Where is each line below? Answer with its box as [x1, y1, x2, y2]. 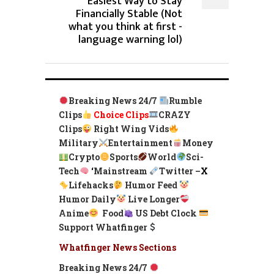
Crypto [68, 150, 100, 163]
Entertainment [108, 136, 172, 149]
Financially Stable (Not [76, 4, 182, 23]
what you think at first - [68, 17, 182, 36]
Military [59, 136, 98, 149]
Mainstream [93, 165, 149, 177]
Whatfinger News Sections [59, 241, 176, 253]
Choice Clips [93, 108, 149, 120]
